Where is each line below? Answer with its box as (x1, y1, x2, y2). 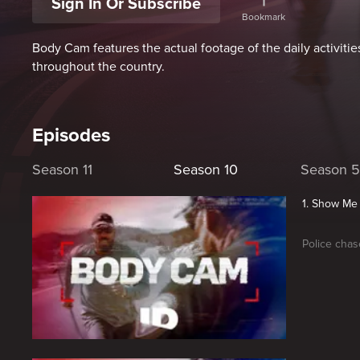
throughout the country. (32, 59, 165, 76)
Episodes (32, 124, 110, 148)
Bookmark (242, 10, 285, 23)
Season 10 (174, 161, 238, 179)
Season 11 (32, 161, 92, 179)
